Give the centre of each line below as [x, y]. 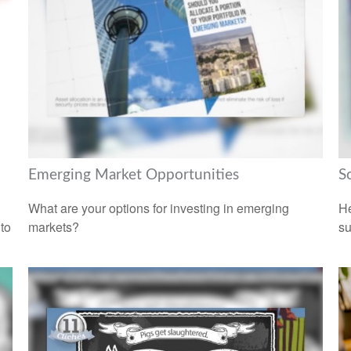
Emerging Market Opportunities [133, 175]
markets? [53, 226]
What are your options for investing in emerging [158, 208]
